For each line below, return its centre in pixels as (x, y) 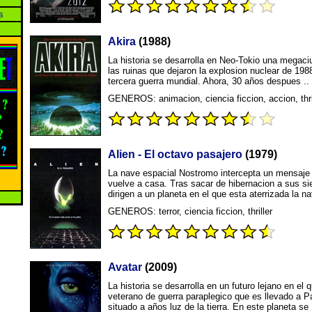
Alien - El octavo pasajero (175, 154)
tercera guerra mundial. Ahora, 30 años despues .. (209, 81)
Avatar (125, 267)
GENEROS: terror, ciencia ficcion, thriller (190, 211)
